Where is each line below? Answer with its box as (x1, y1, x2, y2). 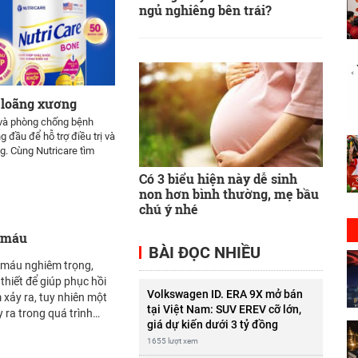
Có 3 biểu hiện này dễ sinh (138, 169, 297, 187)
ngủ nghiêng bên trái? (138, 2, 272, 19)
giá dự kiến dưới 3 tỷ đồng (146, 317, 278, 331)
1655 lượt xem (146, 336, 198, 345)
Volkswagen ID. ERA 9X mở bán (146, 287, 303, 300)
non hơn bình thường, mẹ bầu (138, 185, 319, 202)
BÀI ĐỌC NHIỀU (144, 242, 261, 262)
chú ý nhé (138, 200, 198, 217)
